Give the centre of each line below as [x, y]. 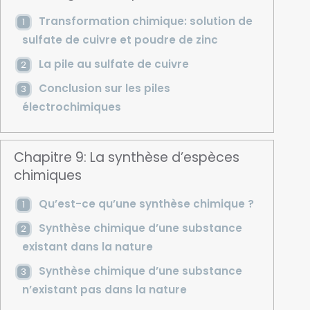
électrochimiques [71, 107]
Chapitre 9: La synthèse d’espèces [127, 157]
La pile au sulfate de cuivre [113, 64]
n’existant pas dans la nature [104, 289]
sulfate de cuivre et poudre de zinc [120, 39]
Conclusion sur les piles [104, 88]
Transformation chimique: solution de [145, 21]
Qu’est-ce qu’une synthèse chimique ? [146, 203]
